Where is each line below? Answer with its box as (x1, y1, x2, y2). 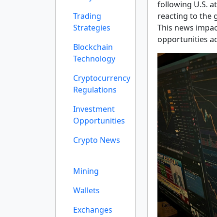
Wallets (73, 185, 100, 196)
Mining (73, 166, 99, 176)
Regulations (73, 84, 117, 95)
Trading (73, 11, 101, 21)
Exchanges (73, 204, 112, 215)
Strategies (73, 22, 110, 33)
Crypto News (73, 135, 120, 145)
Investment (73, 104, 115, 114)
